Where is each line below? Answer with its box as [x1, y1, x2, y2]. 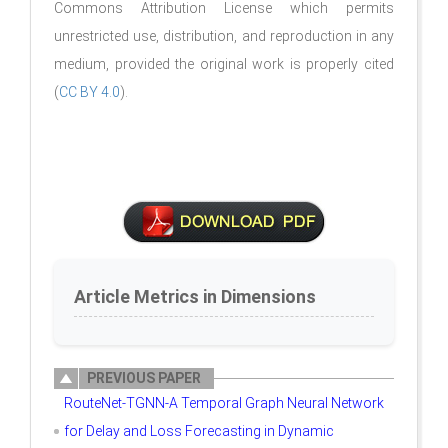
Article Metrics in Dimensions [74, 285, 316, 307]
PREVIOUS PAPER [87, 369, 201, 386]
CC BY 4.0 [59, 83, 120, 100]
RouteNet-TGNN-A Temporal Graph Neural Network [64, 394, 384, 411]
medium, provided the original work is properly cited [54, 55, 394, 72]
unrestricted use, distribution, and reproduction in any [54, 27, 394, 44]
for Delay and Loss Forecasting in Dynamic [64, 422, 334, 439]
